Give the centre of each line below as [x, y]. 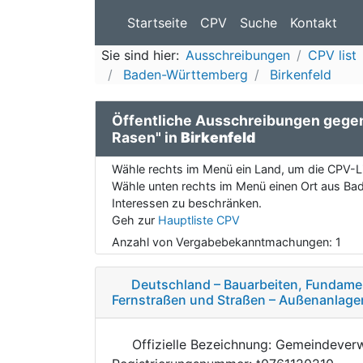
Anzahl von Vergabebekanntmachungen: [224, 241]
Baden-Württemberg [184, 75]
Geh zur [135, 220]
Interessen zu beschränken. [187, 203]
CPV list [332, 55]
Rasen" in [146, 137]
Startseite [157, 23]
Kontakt [314, 23]
